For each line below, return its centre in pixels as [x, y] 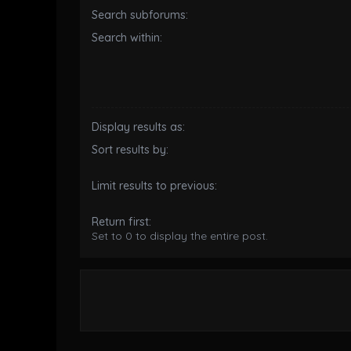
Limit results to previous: [154, 186]
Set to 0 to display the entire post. [180, 236]
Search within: [127, 38]
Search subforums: [140, 15]
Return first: [121, 222]
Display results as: [138, 127]
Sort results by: [130, 150]
